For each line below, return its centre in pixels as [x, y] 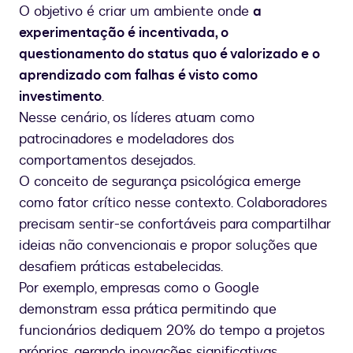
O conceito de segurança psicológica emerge [160, 182]
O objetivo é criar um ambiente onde [136, 12]
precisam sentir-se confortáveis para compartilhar [175, 225]
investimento [60, 97]
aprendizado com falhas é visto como [138, 76]
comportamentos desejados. [107, 161]
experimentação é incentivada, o [124, 33]
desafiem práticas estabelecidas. [121, 267]
